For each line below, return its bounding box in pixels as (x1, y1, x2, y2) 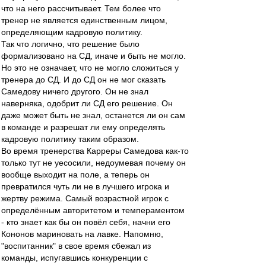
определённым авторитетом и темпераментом (1, 205, 185, 215)
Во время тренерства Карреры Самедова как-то (1, 146, 189, 156)
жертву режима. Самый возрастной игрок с (1, 194, 169, 203)
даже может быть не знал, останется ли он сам (1, 110, 185, 120)
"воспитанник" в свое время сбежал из (1, 241, 151, 251)
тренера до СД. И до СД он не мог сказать (1, 75, 166, 84)
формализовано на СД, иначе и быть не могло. (1, 51, 186, 61)
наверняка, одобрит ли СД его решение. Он (1, 99, 173, 108)
